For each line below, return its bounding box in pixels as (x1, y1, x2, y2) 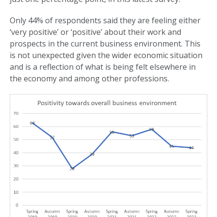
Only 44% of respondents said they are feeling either (10, 15, 201, 26)
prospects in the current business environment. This (10, 38, 201, 49)
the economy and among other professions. (10, 73, 169, 84)
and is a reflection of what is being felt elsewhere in (10, 62, 196, 73)
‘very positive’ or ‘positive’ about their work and (10, 27, 181, 38)
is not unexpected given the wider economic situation (10, 50, 202, 61)
